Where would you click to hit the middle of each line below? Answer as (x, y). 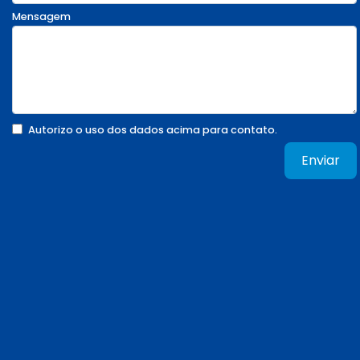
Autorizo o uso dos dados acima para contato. (153, 130)
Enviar (321, 161)
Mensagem (41, 16)
